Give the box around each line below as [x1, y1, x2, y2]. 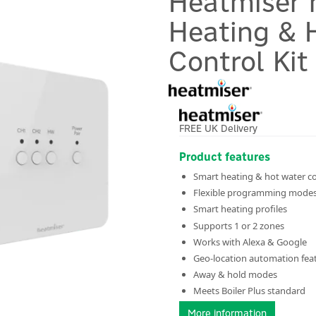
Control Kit [169, 43, 308, 78]
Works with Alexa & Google [193, 235, 307, 248]
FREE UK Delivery [179, 122, 257, 135]
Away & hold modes [193, 268, 277, 281]
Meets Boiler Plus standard [193, 284, 305, 298]
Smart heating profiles [193, 202, 287, 216]
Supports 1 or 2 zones [193, 219, 284, 232]
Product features [179, 150, 270, 164]
